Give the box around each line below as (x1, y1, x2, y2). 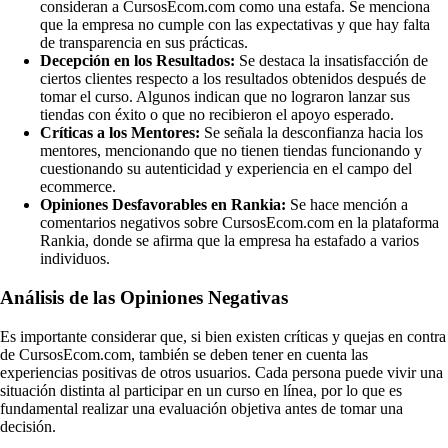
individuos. (40, 250, 110, 268)
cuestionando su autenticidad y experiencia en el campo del (40, 160, 412, 178)
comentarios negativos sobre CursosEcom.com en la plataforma (40, 214, 439, 232)
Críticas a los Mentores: (40, 124, 200, 142)
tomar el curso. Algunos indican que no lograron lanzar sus (40, 88, 410, 106)
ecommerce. (40, 178, 116, 196)
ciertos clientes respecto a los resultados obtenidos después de (40, 70, 426, 88)
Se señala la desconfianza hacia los (200, 124, 423, 142)
